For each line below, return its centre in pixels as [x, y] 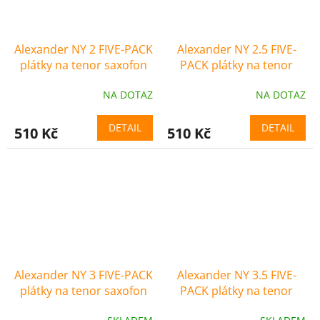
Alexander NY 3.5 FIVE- [236, 275]
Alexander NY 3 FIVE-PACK [84, 275]
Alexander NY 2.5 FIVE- [236, 50]
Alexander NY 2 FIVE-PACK [84, 50]
